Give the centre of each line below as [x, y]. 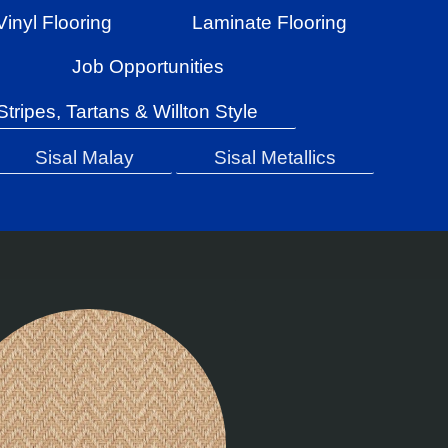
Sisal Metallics [274, 157]
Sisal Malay [84, 157]
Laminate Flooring [269, 22]
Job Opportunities [147, 67]
